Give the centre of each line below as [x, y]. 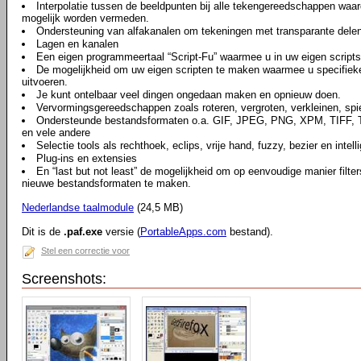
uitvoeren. [45, 82]
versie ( [121, 232]
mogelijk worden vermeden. [85, 18]
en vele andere [56, 133]
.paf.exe [83, 232]
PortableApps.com [183, 232]
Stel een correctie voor [85, 251]
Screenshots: [64, 279]
